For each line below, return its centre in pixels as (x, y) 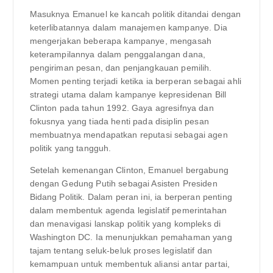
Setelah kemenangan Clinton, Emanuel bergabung (129, 170)
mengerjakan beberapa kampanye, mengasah (120, 41)
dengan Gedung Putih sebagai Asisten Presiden (123, 184)
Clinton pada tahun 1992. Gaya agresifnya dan (122, 108)
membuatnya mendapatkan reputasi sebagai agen (129, 134)
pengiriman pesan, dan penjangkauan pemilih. (121, 67)
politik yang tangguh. (70, 148)
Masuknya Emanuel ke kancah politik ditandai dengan (135, 14)
